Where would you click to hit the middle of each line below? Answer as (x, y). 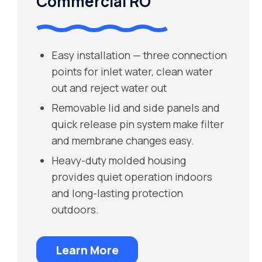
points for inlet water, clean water (132, 71)
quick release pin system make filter (138, 124)
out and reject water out (109, 88)
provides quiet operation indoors (132, 177)
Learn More (87, 250)
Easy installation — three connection (139, 55)
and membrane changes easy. (123, 140)
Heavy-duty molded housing (119, 160)
